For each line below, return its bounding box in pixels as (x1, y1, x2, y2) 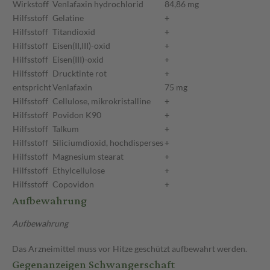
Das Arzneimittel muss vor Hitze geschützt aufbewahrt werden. (12, 243, 247, 254)
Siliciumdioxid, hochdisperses (52, 137, 163, 148)
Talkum (52, 124, 79, 134)
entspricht (13, 82, 51, 93)
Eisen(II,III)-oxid (52, 40, 110, 51)
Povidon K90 (52, 110, 101, 121)
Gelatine (52, 13, 84, 24)
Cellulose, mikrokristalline (52, 96, 151, 107)
